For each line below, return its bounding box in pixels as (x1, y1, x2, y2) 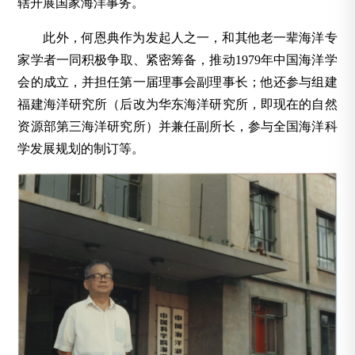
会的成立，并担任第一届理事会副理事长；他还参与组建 (17, 75, 338, 90)
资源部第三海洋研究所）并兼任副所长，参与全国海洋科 (17, 120, 338, 134)
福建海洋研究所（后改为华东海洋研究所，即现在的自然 (17, 97, 338, 112)
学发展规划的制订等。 (17, 142, 145, 156)
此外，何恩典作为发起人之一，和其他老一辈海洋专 (43, 31, 338, 45)
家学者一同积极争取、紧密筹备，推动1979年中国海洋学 (17, 53, 338, 67)
